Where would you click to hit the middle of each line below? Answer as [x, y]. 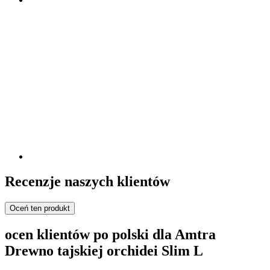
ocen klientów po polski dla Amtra [110, 235]
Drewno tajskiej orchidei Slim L [104, 251]
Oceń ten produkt [40, 209]
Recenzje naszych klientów [87, 182]
